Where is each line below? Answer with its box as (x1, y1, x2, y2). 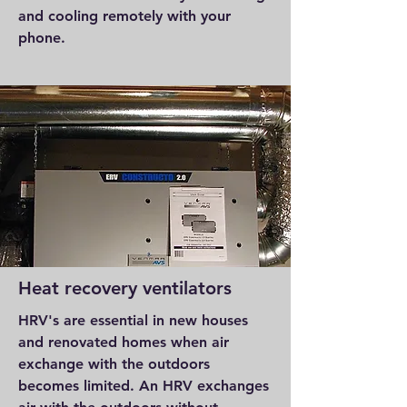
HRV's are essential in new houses (18, 312, 248, 329)
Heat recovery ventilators (18, 277, 232, 299)
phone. (18, 29, 65, 46)
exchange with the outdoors (18, 355, 210, 372)
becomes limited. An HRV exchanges (18, 377, 269, 394)
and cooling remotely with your (18, 7, 231, 25)
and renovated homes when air (18, 333, 229, 351)
